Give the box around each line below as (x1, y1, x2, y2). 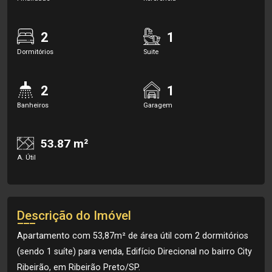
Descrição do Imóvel (17, 208, 131, 223)
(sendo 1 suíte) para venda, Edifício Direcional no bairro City (17, 246, 252, 257)
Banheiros (17, 101, 49, 109)
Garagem (143, 101, 172, 109)
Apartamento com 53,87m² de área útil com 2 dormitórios (17, 231, 248, 241)
